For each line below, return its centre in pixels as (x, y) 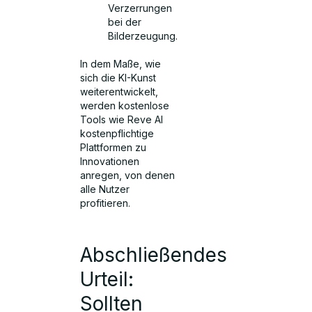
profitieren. (106, 203)
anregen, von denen (128, 175)
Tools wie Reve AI (122, 119)
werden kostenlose (125, 105)
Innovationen (110, 161)
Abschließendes (154, 255)
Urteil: (107, 280)
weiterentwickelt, (119, 91)
